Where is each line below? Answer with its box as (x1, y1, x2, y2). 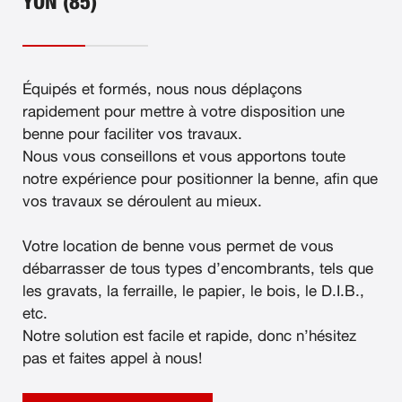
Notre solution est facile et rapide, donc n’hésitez (22, 328, 356, 345)
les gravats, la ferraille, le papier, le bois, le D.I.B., (22, 284, 364, 300)
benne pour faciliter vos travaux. (22, 126, 242, 142)
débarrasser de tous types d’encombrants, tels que (22, 261, 373, 277)
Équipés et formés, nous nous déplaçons (22, 81, 302, 97)
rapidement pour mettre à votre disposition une (22, 103, 345, 119)
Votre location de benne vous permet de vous (22, 239, 334, 255)
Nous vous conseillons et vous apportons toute (22, 148, 345, 164)
